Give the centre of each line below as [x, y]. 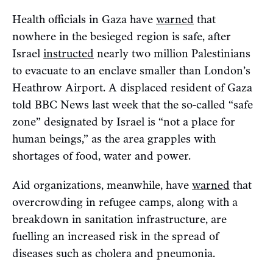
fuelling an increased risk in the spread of [115, 236]
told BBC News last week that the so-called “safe [133, 105]
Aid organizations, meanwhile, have [102, 185]
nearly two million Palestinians [172, 53]
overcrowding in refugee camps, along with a [125, 202]
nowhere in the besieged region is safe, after [122, 36]
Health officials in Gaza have [84, 19]
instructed [69, 53]
